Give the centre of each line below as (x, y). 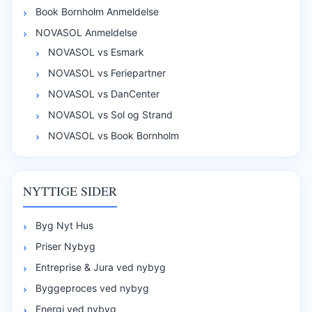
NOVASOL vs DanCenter (104, 94)
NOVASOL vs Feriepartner (107, 73)
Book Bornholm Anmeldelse (97, 12)
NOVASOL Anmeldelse (86, 33)
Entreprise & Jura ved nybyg (101, 267)
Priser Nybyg (65, 247)
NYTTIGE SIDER (70, 191)
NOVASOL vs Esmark (96, 52)
